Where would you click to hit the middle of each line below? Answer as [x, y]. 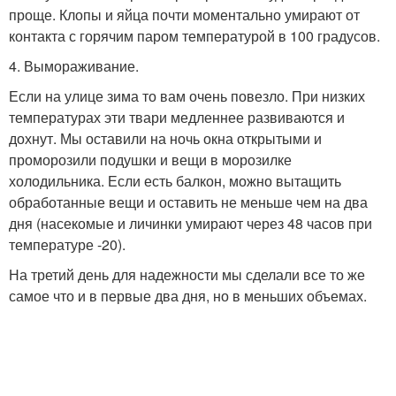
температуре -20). [67, 244]
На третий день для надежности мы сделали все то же [187, 274]
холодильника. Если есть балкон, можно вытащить [175, 180]
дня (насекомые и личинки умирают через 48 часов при [190, 223]
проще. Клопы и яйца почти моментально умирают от [184, 14]
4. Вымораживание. [74, 65]
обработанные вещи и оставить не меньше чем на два [188, 202]
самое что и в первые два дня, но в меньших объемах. [188, 295]
